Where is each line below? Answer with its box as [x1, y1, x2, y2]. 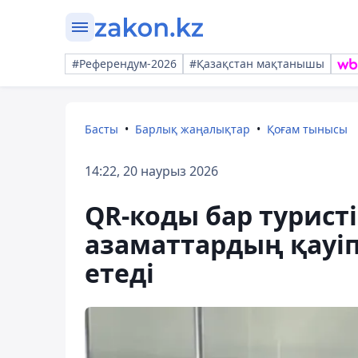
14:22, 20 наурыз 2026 [85, 162, 218, 180]
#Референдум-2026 [72, 56, 177, 71]
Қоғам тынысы [267, 121, 348, 137]
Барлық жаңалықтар [135, 121, 250, 137]
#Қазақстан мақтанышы [189, 56, 324, 71]
